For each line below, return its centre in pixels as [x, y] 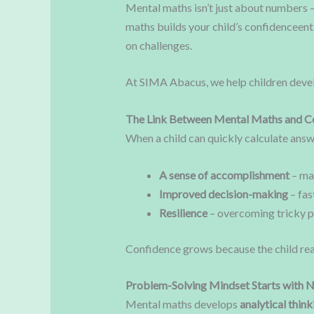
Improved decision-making [223, 193]
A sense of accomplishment [224, 175]
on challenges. [158, 45]
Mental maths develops [182, 304]
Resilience [183, 212]
